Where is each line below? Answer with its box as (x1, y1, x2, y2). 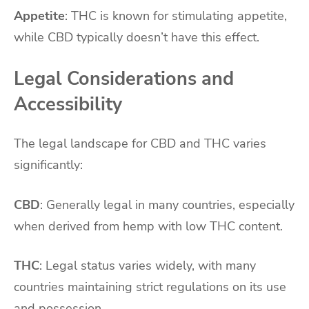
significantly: (14, 156, 83, 173)
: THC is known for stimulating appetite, (65, 7, 287, 24)
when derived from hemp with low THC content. (14, 217, 283, 235)
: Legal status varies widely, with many (39, 257, 256, 275)
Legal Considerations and (14, 66, 234, 92)
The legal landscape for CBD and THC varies (14, 134, 266, 152)
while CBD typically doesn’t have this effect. (14, 28, 259, 46)
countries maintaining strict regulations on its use (14, 279, 286, 296)
